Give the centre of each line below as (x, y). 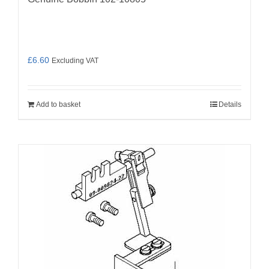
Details (230, 104)
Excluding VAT (75, 60)
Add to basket (58, 104)
